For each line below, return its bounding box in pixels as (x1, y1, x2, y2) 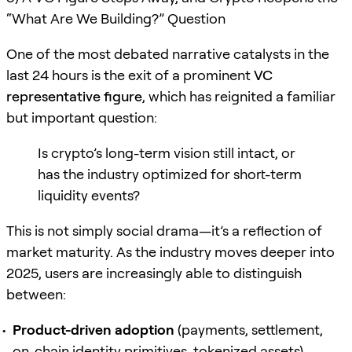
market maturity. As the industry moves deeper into (6, 243, 335, 260)
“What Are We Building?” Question (6, 9, 225, 27)
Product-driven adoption (13, 321, 174, 338)
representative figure (6, 87, 142, 104)
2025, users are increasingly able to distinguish (6, 264, 302, 281)
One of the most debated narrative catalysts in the (6, 45, 329, 62)
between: (6, 285, 66, 302)
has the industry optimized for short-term (38, 165, 302, 182)
